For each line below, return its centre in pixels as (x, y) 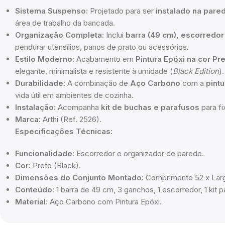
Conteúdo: (35, 190)
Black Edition (196, 71)
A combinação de (98, 83)
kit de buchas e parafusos (150, 107)
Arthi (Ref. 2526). (71, 120)
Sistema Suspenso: (51, 11)
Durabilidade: (40, 83)
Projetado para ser (122, 11)
